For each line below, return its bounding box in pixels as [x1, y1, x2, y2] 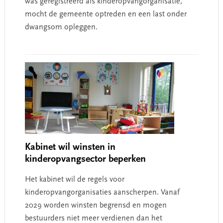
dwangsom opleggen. [24, 23, 98, 31]
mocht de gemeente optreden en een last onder [24, 10, 187, 18]
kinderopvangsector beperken [24, 154, 146, 164]
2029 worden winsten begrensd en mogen [24, 202, 167, 210]
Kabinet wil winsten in [24, 142, 115, 152]
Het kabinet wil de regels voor [24, 176, 124, 184]
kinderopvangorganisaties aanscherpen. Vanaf [24, 189, 180, 197]
